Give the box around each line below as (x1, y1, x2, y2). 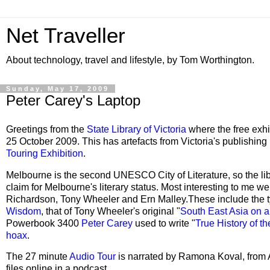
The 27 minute (6, 251, 69, 262)
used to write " (133, 218, 195, 228)
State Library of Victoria (87, 124, 186, 134)
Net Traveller (6, 24, 125, 47)
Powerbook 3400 (6, 218, 81, 228)
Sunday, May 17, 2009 (6, 85, 109, 92)
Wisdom (6, 206, 41, 216)
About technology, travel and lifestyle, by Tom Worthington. (6, 55, 254, 65)
